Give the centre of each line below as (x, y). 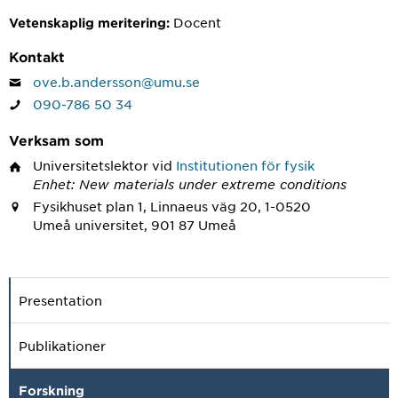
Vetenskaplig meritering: (89, 23)
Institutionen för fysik (245, 166)
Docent (197, 22)
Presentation (60, 301)
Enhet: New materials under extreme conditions (190, 184)
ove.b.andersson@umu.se (116, 82)
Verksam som (56, 140)
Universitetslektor (91, 166)
